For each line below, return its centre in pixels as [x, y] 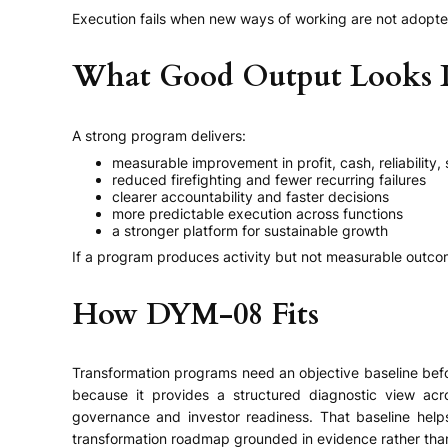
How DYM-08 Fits [195, 314]
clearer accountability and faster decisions [250, 196]
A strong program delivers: [159, 135]
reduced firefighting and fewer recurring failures [269, 179]
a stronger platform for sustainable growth [250, 230]
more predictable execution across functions [257, 213]
